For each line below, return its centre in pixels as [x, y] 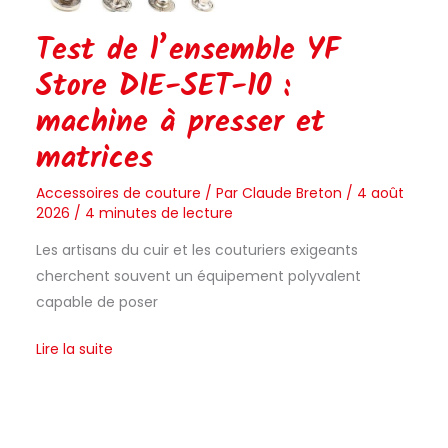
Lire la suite [74, 349]
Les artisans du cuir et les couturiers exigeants [196, 250]
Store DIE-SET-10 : [162, 87]
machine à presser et [180, 123]
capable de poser [96, 302]
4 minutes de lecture [158, 213]
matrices [94, 159]
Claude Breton [293, 193]
